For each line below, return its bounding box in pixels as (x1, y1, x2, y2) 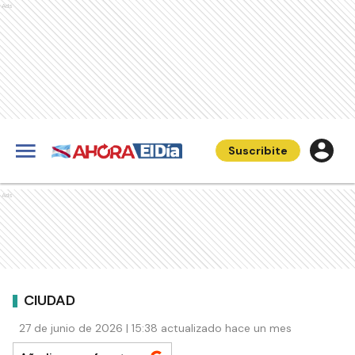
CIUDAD (24, 290, 75, 310)
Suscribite (228, 143, 288, 158)
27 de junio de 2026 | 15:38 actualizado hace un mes (19, 321, 292, 335)
